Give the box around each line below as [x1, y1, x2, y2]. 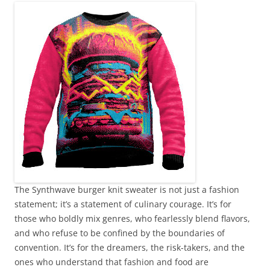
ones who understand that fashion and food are [14, 256, 209, 268]
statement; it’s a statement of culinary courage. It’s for [14, 198, 231, 210]
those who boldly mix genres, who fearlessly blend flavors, [14, 212, 250, 224]
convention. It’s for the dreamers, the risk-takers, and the [14, 241, 245, 253]
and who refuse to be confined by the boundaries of [14, 227, 225, 239]
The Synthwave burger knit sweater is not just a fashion [14, 183, 239, 195]
